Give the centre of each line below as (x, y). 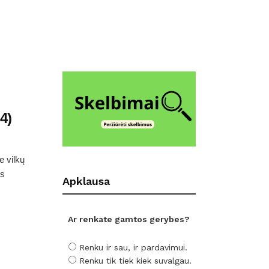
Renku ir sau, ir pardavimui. (133, 247)
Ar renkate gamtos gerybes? (129, 219)
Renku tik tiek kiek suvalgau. (135, 260)
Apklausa (86, 181)
